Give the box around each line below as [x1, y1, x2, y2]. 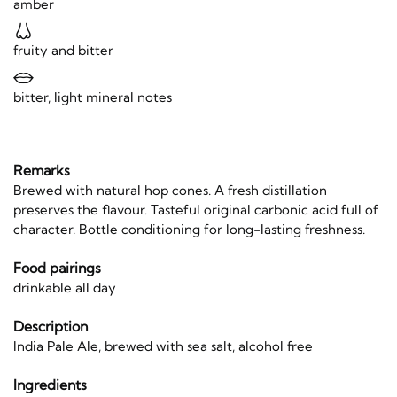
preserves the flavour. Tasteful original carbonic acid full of [13, 200, 378, 218]
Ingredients [13, 376, 87, 394]
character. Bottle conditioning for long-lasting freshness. [13, 220, 365, 237]
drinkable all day [13, 278, 116, 296]
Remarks [13, 160, 70, 179]
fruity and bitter [13, 42, 113, 59]
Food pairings [13, 258, 101, 276]
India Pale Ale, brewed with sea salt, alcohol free [13, 338, 313, 355]
